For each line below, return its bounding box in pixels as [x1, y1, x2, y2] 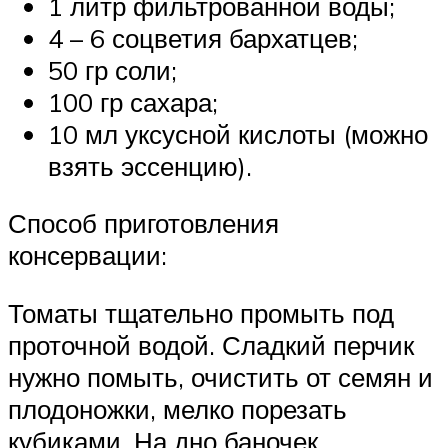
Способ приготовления [8, 207, 279, 240]
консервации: [8, 239, 167, 272]
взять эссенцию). [48, 149, 252, 182]
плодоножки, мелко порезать [8, 392, 347, 425]
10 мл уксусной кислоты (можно [48, 117, 428, 150]
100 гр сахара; [48, 85, 218, 118]
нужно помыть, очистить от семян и [8, 360, 433, 393]
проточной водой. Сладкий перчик [8, 328, 414, 361]
